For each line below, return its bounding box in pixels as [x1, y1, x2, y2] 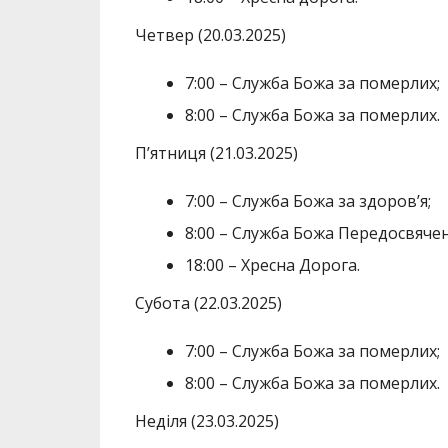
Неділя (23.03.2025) [134, 410, 279, 433]
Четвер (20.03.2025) [134, 24, 286, 47]
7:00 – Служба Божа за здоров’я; [184, 190, 431, 213]
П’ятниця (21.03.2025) [134, 142, 298, 165]
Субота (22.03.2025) [134, 292, 282, 315]
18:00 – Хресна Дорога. [184, 254, 360, 277]
